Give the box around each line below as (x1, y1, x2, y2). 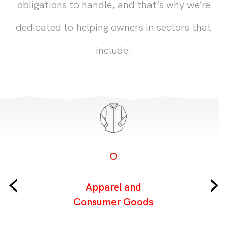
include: (95, 44, 132, 57)
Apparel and (86, 181, 141, 194)
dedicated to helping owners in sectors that (16, 21, 211, 34)
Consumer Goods (73, 196, 154, 208)
